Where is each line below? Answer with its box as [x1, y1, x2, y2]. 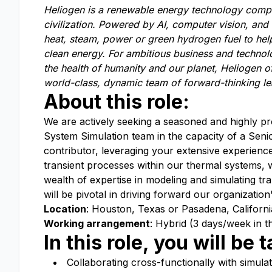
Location [44, 203, 86, 215]
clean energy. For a [44, 47, 131, 59]
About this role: [44, 90, 189, 114]
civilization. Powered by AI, [44, 18, 169, 30]
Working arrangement [44, 217, 150, 229]
